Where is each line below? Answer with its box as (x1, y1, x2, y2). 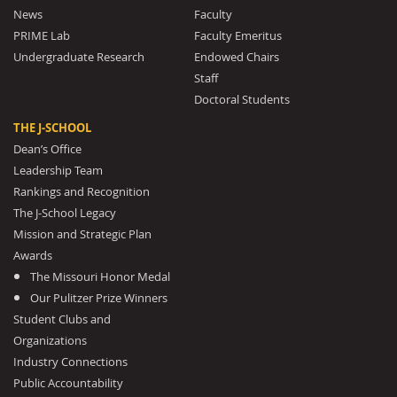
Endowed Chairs (194, 49, 280, 65)
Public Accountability (13, 375, 123, 391)
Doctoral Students (194, 91, 291, 107)
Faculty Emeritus (194, 27, 283, 43)
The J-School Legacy (13, 205, 116, 221)
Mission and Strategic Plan (13, 226, 152, 242)
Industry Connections (13, 354, 128, 370)
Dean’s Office (13, 141, 82, 157)
